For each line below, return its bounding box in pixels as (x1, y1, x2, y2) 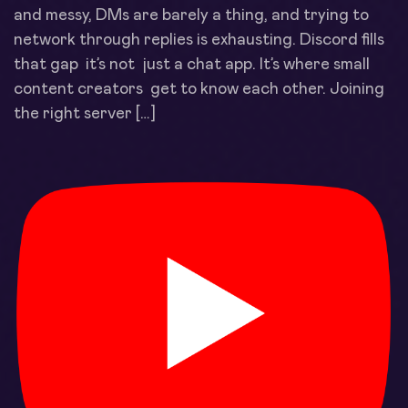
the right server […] (14, 106, 156, 123)
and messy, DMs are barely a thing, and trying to (14, 7, 369, 25)
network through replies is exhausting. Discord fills (14, 32, 384, 49)
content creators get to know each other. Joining (14, 81, 388, 98)
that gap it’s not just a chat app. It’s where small (14, 56, 370, 74)
